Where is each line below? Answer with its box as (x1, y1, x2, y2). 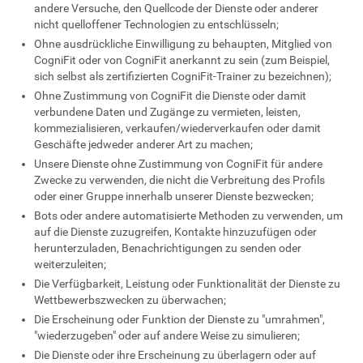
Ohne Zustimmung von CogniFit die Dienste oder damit (34, 89, 307, 102)
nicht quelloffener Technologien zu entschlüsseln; (34, 18, 280, 31)
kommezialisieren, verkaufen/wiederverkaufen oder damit (34, 122, 322, 135)
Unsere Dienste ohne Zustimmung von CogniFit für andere (34, 157, 323, 170)
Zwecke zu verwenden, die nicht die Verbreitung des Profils (34, 173, 326, 186)
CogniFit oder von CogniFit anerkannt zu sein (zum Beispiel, (34, 53, 331, 66)
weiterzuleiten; (34, 258, 107, 271)
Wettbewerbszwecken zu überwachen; (34, 293, 227, 306)
